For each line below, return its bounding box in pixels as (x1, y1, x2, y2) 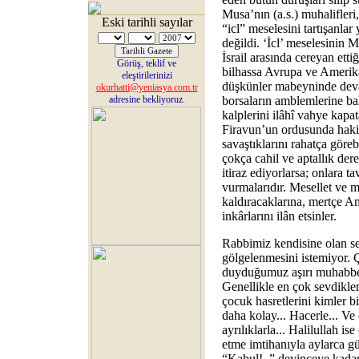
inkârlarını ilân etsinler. (221, 209, 337, 223)
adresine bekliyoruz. (108, 94, 185, 105)
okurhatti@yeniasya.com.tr (95, 82, 198, 93)
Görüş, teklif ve (117, 58, 176, 69)
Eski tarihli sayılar (101, 15, 192, 29)
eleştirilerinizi (121, 70, 172, 81)
